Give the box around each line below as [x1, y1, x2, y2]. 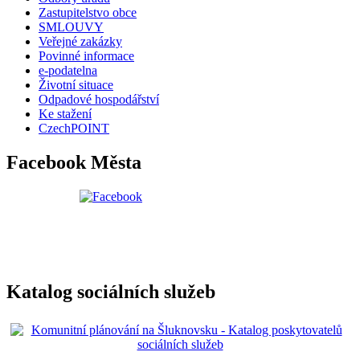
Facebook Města [6, 152, 141, 174]
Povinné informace [39, 49, 134, 63]
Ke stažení [39, 107, 92, 121]
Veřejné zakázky [39, 35, 122, 49]
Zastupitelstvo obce [39, 6, 137, 20]
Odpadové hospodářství [39, 92, 159, 107]
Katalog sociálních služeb [6, 281, 215, 303]
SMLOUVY [39, 20, 104, 35]
